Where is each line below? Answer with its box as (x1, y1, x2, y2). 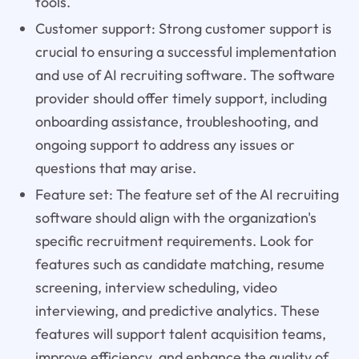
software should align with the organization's (34, 208, 317, 227)
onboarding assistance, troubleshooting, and (34, 111, 318, 131)
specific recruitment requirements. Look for (34, 231, 314, 250)
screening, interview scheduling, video (34, 277, 277, 296)
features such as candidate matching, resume (34, 254, 325, 273)
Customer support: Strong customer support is (34, 18, 332, 38)
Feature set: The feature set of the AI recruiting (34, 184, 339, 204)
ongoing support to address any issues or (34, 135, 295, 154)
